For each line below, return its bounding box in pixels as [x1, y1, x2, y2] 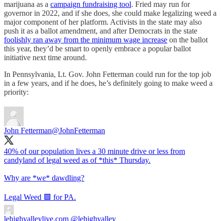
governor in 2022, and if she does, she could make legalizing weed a [4, 8, 217, 17]
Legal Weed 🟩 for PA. [4, 192, 76, 201]
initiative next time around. [4, 53, 87, 62]
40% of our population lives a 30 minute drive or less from [4, 147, 185, 155]
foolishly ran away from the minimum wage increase [4, 35, 167, 44]
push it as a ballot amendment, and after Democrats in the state [4, 26, 197, 35]
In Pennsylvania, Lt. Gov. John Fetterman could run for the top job [4, 70, 211, 78]
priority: [4, 87, 29, 96]
